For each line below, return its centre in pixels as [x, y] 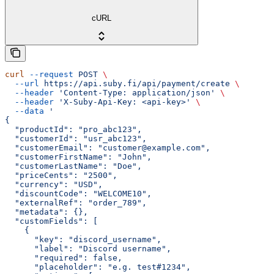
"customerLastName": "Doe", [73, 166]
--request [49, 75]
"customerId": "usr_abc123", [76, 139]
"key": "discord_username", [83, 240]
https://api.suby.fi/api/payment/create [135, 84]
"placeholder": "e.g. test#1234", [98, 267]
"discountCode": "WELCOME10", [78, 194]
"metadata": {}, [46, 212]
